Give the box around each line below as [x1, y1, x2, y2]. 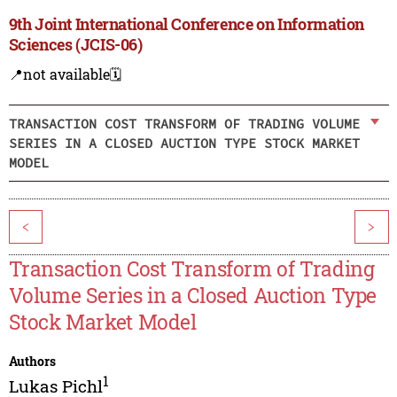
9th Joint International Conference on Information [8, 13, 364, 35]
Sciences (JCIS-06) [8, 34, 143, 56]
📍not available [8, 65, 110, 84]
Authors [8, 353, 56, 370]
